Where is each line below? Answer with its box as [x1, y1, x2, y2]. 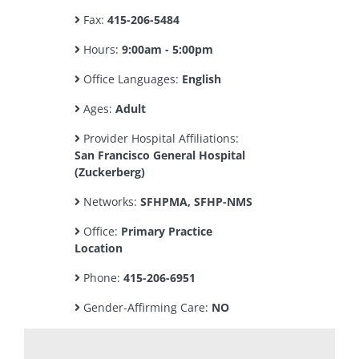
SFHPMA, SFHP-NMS [140, 194, 252, 209]
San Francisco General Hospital [75, 147, 245, 163]
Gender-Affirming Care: [80, 300, 212, 315]
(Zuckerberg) [75, 164, 145, 179]
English [182, 71, 221, 87]
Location [75, 240, 123, 256]
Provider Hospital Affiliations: [80, 131, 239, 146]
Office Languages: [80, 71, 182, 87]
